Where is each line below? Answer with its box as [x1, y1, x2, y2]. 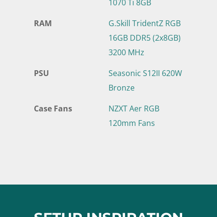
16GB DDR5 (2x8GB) [108, 32, 181, 43]
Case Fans [33, 103, 72, 114]
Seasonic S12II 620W [108, 67, 182, 78]
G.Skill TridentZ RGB [108, 17, 181, 29]
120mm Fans [108, 117, 155, 128]
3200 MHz [108, 46, 144, 58]
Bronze [108, 82, 135, 93]
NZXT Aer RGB [108, 103, 159, 114]
